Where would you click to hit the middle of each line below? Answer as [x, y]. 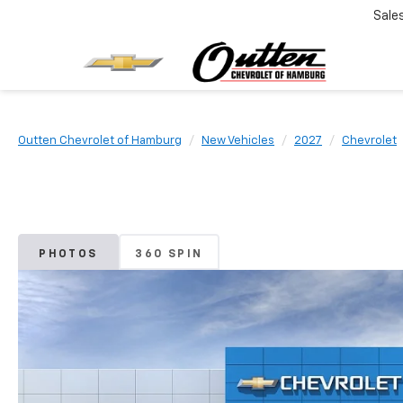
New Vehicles [238, 141]
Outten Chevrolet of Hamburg [100, 141]
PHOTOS [68, 254]
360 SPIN [169, 254]
